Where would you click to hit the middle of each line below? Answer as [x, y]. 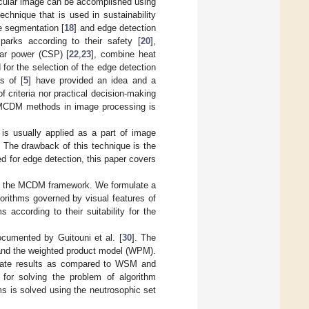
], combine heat [124, 54]
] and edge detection [115, 28]
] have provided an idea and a [92, 80]
